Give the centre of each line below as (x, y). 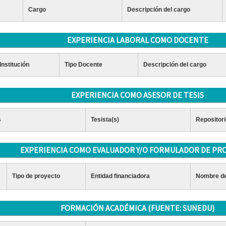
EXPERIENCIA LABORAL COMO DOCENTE (137, 40)
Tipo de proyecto (36, 176)
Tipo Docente (83, 65)
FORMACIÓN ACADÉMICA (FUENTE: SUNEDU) (138, 208)
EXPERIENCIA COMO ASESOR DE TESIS (138, 95)
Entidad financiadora (120, 176)
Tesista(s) (105, 120)
